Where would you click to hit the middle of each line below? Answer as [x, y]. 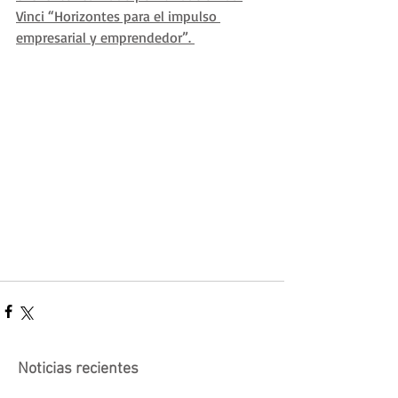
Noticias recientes [78, 369]
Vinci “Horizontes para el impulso [118, 16]
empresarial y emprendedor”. [105, 37]
